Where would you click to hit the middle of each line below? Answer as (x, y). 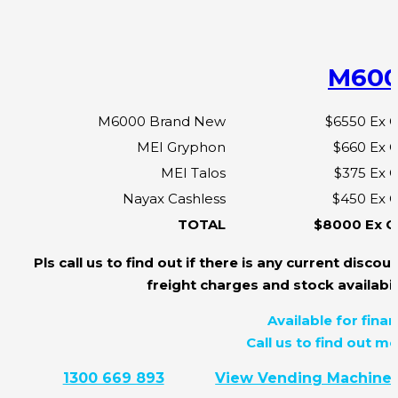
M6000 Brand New (162, 121)
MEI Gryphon (181, 147)
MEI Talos (193, 172)
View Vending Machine (304, 378)
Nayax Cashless (174, 198)
